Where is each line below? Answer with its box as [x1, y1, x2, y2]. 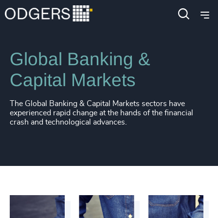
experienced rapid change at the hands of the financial [10, 109, 193, 117]
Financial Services [54, 15, 116, 22]
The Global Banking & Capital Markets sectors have [10, 100, 185, 108]
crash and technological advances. [10, 118, 127, 126]
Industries [10, 15, 44, 22]
